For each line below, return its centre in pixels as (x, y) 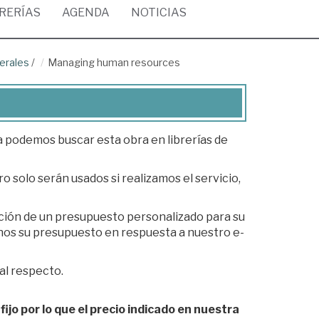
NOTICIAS (159, 12)
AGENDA (86, 12)
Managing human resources (114, 62)
